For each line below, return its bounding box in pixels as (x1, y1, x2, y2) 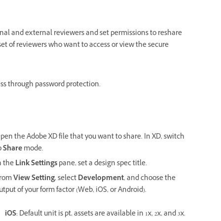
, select (55, 173, 78, 184)
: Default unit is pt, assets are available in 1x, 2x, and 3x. (16, 209, 185, 220)
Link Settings (15, 158, 57, 170)
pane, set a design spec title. (57, 158, 147, 170)
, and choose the (124, 173, 176, 184)
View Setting (13, 173, 55, 184)
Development (78, 173, 124, 184)
